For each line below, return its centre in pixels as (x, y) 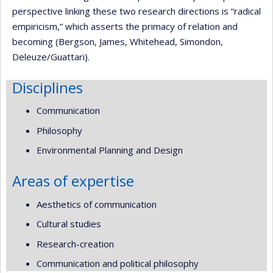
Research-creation (75, 243)
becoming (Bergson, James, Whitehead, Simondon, (118, 41)
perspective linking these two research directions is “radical (136, 11)
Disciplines (48, 87)
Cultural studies (69, 224)
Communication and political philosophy (118, 263)
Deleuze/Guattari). (51, 56)
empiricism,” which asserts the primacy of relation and (125, 26)
